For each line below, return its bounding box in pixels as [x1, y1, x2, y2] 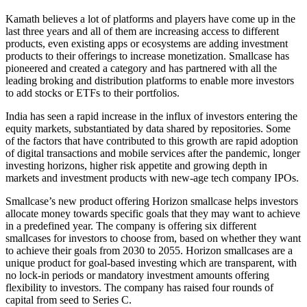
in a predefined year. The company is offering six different [5, 219, 256, 232]
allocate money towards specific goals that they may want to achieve [5, 207, 300, 219]
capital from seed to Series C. [5, 293, 132, 306]
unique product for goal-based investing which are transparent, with [5, 256, 297, 269]
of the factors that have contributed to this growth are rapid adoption [5, 134, 298, 147]
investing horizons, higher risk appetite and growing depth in [5, 159, 267, 171]
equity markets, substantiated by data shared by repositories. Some [5, 122, 291, 134]
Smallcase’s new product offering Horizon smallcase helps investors [5, 195, 298, 207]
